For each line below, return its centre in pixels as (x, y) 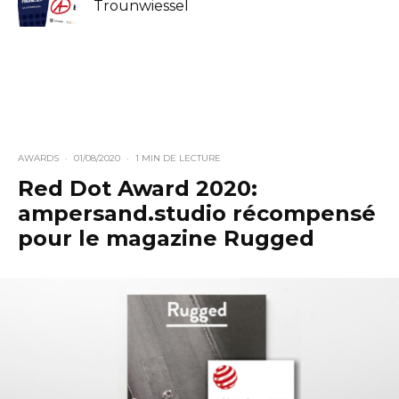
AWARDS (38, 158)
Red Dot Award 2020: (138, 188)
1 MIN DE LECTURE (178, 158)
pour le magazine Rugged (166, 238)
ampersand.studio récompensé (197, 213)
